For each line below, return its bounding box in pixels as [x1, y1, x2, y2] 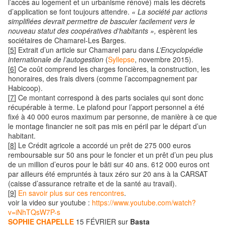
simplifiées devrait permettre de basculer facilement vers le [8, 16, 195, 27]
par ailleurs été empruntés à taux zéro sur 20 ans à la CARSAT [8, 169, 208, 179]
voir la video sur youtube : [8, 197, 92, 208]
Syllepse [108, 54, 135, 65]
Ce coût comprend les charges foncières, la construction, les [18, 64, 210, 74]
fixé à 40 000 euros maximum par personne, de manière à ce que [8, 111, 217, 122]
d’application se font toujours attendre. [8, 7, 132, 17]
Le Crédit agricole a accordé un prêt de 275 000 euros [18, 140, 191, 151]
